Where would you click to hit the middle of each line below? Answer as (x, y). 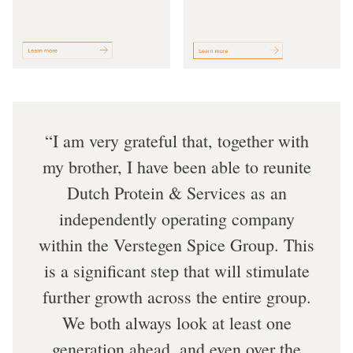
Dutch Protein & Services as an (176, 193)
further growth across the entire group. (176, 297)
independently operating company (176, 219)
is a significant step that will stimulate (176, 271)
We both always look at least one (176, 323)
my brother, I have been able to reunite (176, 167)
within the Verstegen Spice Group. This (176, 245)
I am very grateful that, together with (180, 141)
